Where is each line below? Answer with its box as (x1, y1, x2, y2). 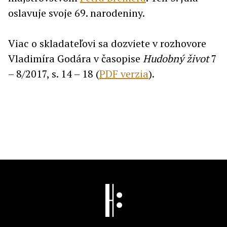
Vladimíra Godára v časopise (8, 52, 143, 65)
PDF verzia (99, 67, 148, 81)
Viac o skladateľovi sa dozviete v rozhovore (8, 36, 206, 50)
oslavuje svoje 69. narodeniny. (8, 6, 145, 20)
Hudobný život (143, 52, 209, 65)
